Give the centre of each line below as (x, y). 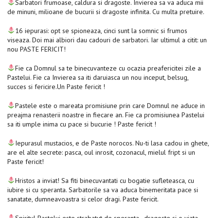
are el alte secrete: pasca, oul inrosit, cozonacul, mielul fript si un (101, 152)
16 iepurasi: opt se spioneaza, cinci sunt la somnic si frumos (101, 30)
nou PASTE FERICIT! (37, 49)
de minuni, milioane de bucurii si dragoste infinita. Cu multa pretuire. (107, 11)
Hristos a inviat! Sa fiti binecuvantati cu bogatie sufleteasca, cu (104, 180)
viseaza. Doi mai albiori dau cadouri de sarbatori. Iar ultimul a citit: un (107, 40)
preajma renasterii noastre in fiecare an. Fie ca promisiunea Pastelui (106, 115)
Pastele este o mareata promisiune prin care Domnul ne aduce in (110, 105)
